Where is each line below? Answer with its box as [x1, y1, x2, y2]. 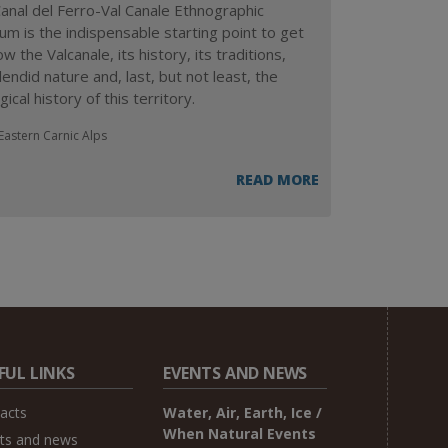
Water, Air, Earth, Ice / [163, 403, 323, 423]
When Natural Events [163, 424, 317, 444]
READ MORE [236, 170, 319, 190]
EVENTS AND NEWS [163, 362, 308, 385]
